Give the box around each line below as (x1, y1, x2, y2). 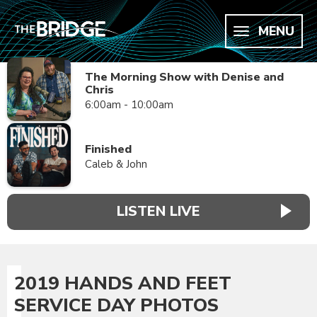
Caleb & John (85, 157, 147, 171)
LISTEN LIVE (117, 202, 200, 221)
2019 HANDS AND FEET (14, 270, 231, 296)
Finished (85, 142, 132, 157)
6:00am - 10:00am (85, 98, 173, 112)
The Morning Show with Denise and (85, 69, 284, 85)
